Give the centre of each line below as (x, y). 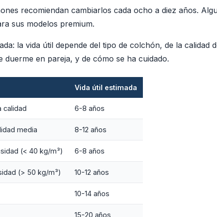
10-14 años (92, 193)
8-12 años (91, 129)
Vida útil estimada (106, 87)
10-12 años (92, 172)
